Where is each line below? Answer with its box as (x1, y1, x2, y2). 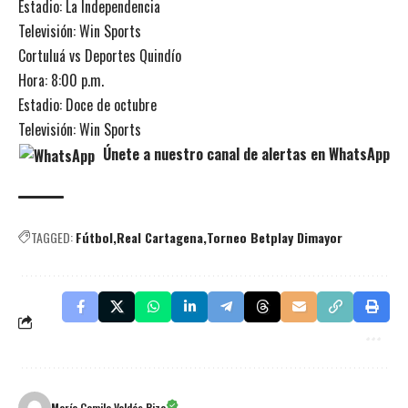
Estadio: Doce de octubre (18, 93, 157, 116)
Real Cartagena (117, 227, 203, 247)
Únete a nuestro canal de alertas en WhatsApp (98, 142, 390, 165)
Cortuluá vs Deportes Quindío (18, 44, 181, 66)
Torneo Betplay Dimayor (207, 227, 342, 247)
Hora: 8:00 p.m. (18, 68, 104, 91)
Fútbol (76, 227, 113, 247)
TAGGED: (31, 227, 73, 247)
